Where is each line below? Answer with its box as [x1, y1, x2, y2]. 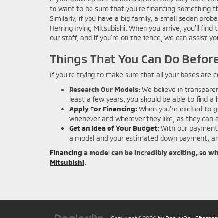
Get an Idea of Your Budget [69, 124, 157, 132]
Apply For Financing [69, 104, 135, 113]
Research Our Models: [69, 85, 142, 93]
